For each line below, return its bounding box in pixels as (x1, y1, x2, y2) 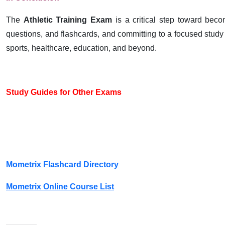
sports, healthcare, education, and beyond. (6, 44, 157, 52)
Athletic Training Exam (23, 16, 113, 24)
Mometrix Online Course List (6, 182, 114, 191)
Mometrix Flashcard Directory (6, 160, 119, 169)
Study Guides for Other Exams (6, 88, 122, 96)
